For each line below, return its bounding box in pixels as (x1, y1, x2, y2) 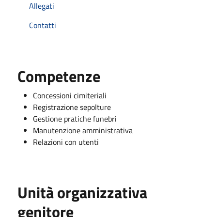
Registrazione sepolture (33, 101, 111, 113)
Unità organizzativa (17, 180, 147, 204)
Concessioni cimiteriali (33, 89, 107, 101)
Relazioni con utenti (33, 136, 99, 148)
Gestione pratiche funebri (33, 112, 117, 124)
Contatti (29, 19, 56, 31)
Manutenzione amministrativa (33, 124, 133, 136)
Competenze (17, 64, 100, 88)
